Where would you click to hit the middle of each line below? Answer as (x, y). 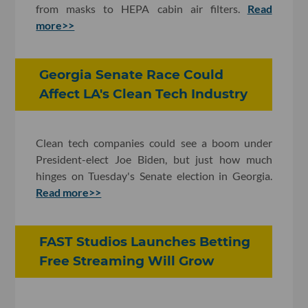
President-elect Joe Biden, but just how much (154, 159)
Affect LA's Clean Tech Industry (144, 94)
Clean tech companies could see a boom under (154, 142)
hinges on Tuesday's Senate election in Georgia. (154, 175)
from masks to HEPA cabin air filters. (142, 9)
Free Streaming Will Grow (127, 261)
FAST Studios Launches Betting (145, 241)
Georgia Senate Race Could (132, 75)
